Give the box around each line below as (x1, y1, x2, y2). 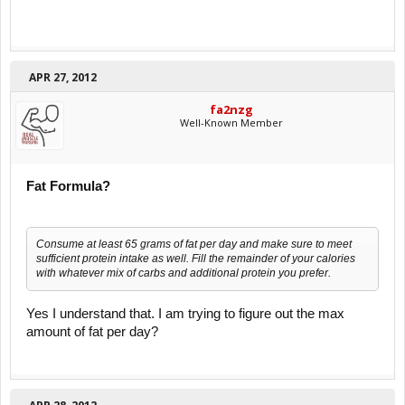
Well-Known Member (180, 116, 283, 130)
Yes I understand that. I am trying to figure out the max (26, 306, 344, 321)
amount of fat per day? (26, 324, 158, 339)
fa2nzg (210, 101, 253, 118)
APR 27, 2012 (29, 70, 97, 86)
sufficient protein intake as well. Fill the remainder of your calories (36, 251, 355, 265)
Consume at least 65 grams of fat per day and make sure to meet (36, 237, 352, 250)
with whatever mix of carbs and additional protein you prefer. (36, 266, 331, 279)
